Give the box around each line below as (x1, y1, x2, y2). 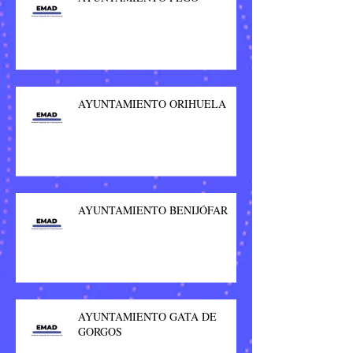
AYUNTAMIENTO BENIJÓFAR (78, 203, 228, 218)
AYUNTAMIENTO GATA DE (78, 309, 217, 325)
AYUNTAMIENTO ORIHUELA (78, 96, 226, 112)
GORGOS (78, 324, 122, 340)
